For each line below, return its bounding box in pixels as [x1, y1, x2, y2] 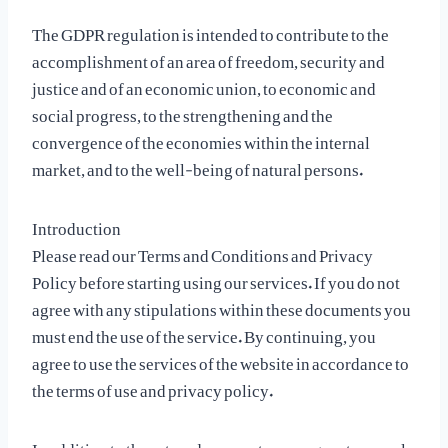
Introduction [32, 203, 121, 245]
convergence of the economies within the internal [32, 117, 370, 159]
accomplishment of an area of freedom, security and [32, 36, 385, 78]
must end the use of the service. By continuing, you [32, 311, 376, 353]
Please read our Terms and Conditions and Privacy [32, 230, 373, 272]
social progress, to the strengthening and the [32, 90, 333, 132]
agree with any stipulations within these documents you [32, 284, 411, 326]
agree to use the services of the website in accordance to [32, 338, 409, 380]
